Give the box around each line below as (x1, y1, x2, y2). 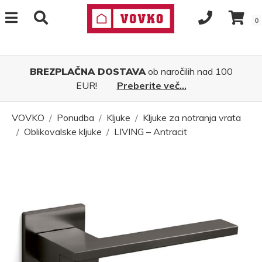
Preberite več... (116, 80, 187, 91)
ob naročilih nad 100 (145, 65, 233, 77)
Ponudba (57, 112, 94, 123)
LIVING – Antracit (114, 126, 187, 137)
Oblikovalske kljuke (24, 126, 102, 137)
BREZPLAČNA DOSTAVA (29, 65, 146, 77)
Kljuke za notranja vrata (143, 112, 241, 123)
